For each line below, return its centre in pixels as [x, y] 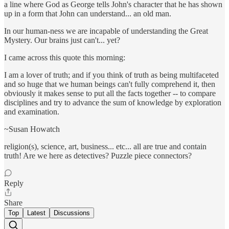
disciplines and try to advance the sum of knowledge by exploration [113, 103]
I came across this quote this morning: [65, 58]
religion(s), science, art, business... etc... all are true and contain [105, 147]
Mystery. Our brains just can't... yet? [62, 40]
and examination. [32, 112]
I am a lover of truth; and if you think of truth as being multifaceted [111, 75]
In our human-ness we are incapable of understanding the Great [106, 31]
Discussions [72, 213]
